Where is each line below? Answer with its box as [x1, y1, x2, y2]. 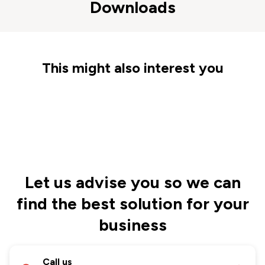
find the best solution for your [16, 193, 249, 214]
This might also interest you [41, 59, 224, 76]
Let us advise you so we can [24, 172, 241, 192]
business [98, 214, 167, 235]
